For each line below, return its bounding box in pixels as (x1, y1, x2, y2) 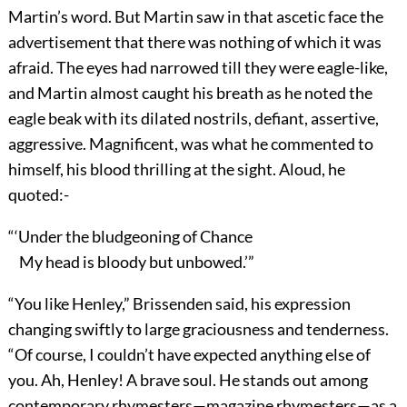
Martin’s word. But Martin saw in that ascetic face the (7, 6, 383, 27)
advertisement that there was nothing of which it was (7, 32, 382, 53)
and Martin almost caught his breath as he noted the (7, 83, 372, 104)
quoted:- (7, 184, 69, 205)
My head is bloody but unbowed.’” (7, 252, 254, 273)
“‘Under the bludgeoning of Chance (7, 226, 253, 247)
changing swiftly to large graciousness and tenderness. (7, 319, 389, 340)
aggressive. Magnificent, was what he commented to (7, 134, 373, 154)
